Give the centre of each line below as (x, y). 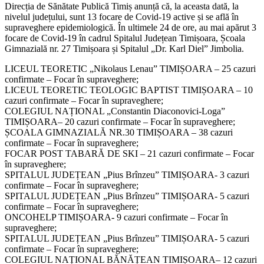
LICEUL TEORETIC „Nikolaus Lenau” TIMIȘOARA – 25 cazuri (130, 68)
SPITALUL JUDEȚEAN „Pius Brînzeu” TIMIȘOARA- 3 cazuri (127, 174)
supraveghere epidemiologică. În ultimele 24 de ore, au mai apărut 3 (131, 27)
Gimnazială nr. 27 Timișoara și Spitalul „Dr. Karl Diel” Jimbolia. (124, 48)
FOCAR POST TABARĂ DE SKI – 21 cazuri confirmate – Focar (129, 153)
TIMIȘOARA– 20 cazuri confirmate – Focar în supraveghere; (120, 121)
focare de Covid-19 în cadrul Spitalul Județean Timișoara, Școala (125, 38)
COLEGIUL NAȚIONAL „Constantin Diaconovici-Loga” (115, 111)
